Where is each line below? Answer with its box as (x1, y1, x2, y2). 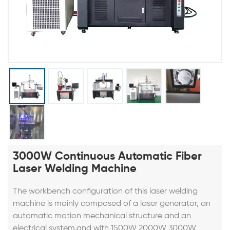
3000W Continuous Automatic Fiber (13, 150, 202, 162)
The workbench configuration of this (13, 187, 149, 196)
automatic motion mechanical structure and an (13, 212, 191, 220)
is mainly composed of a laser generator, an (47, 199, 210, 208)
